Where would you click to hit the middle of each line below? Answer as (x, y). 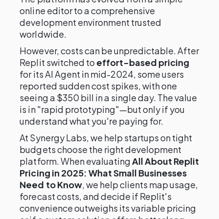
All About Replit (166, 161)
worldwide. (43, 34)
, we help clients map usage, (140, 185)
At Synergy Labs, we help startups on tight (106, 138)
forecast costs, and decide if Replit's (96, 196)
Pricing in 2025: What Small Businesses (103, 173)
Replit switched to (58, 62)
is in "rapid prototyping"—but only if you (102, 109)
